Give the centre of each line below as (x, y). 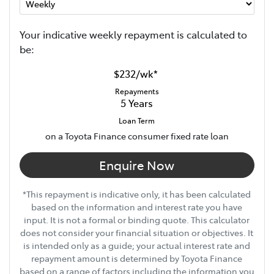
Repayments (137, 91)
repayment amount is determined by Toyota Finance (137, 258)
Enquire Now (137, 165)
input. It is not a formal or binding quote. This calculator (137, 219)
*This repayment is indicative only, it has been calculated (137, 194)
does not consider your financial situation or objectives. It (137, 232)
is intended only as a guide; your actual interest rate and (137, 245)
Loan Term (137, 120)
